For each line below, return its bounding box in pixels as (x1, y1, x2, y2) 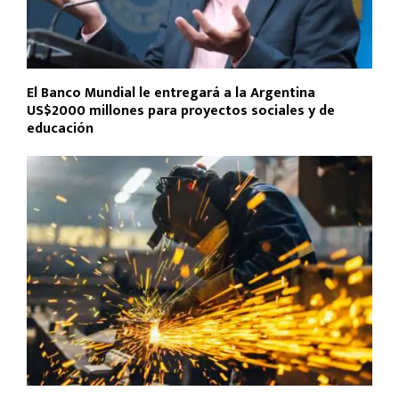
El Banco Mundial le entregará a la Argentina (27, 80, 315, 105)
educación (27, 116, 94, 141)
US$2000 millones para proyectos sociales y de (27, 98, 335, 123)
